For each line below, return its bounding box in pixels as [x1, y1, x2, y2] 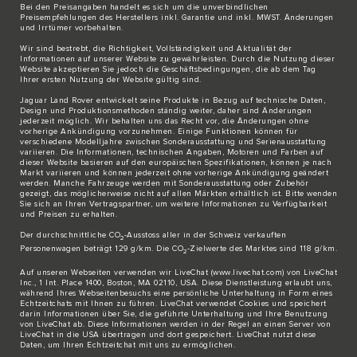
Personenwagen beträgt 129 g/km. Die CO [20, 245, 183, 253]
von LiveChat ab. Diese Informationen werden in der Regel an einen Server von [20, 320, 331, 329]
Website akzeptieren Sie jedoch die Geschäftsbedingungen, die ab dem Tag [20, 65, 316, 74]
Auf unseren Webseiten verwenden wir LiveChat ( [20, 269, 213, 277]
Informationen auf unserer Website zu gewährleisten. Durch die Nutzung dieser [20, 55, 335, 64]
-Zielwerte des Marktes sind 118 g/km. [186, 245, 337, 253]
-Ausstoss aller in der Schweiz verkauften [124, 231, 286, 240]
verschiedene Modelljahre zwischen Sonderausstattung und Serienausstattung [20, 138, 327, 147]
